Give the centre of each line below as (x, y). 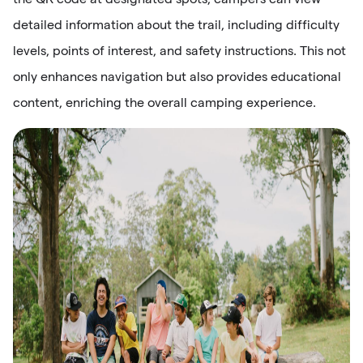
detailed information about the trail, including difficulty (176, 24)
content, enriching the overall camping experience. (164, 102)
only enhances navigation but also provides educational (177, 76)
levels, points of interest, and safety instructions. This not (179, 50)
